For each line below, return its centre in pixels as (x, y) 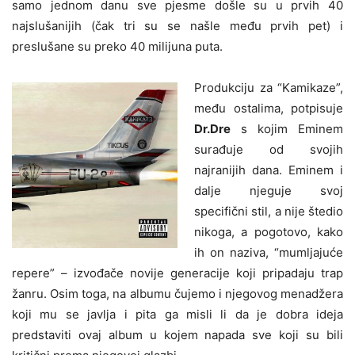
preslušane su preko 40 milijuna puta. (117, 47)
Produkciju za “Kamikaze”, (269, 88)
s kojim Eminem (287, 129)
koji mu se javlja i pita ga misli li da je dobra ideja (177, 315)
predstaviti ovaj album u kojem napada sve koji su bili (177, 335)
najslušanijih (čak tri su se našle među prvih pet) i (177, 26)
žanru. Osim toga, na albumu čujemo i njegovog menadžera (177, 294)
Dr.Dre (212, 129)
